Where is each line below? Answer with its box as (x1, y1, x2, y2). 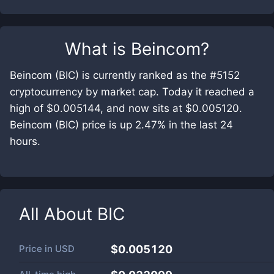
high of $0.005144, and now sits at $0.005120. (10, 102, 242, 114)
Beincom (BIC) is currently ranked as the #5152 (10, 69, 240, 81)
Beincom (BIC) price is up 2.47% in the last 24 (10, 119, 233, 131)
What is (65, 39, 131, 59)
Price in (19, 243, 55, 254)
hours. (10, 135, 40, 147)
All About (19, 204, 97, 224)
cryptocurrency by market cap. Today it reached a (10, 86, 254, 98)
